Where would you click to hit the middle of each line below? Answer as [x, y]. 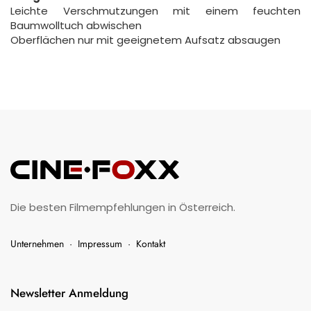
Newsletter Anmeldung [69, 293]
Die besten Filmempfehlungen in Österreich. [123, 208]
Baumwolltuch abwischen [76, 26]
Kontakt [151, 244]
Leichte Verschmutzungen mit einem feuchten [155, 11]
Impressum [100, 244]
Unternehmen [37, 244]
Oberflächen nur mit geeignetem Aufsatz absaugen [145, 40]
